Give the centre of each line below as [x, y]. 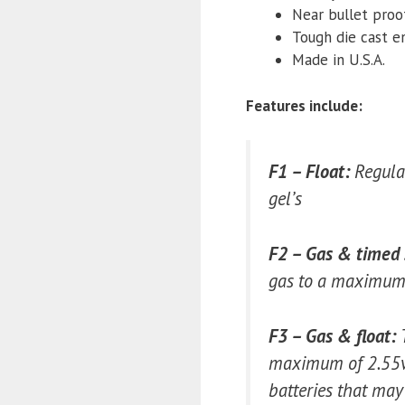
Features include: [304, 105]
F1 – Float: [309, 172]
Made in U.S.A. [339, 60]
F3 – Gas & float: [334, 335]
